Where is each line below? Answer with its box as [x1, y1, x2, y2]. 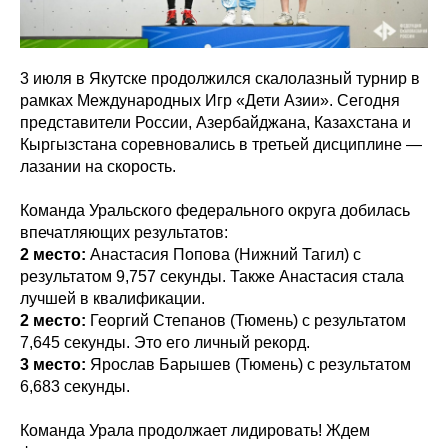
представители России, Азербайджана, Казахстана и [20, 113, 411, 131]
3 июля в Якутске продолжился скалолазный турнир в [20, 69, 420, 87]
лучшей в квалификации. [20, 289, 205, 307]
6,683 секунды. [20, 377, 130, 395]
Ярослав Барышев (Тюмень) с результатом [86, 355, 411, 373]
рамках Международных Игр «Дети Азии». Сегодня [20, 91, 400, 109]
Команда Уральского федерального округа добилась [20, 201, 410, 219]
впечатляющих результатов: [20, 223, 228, 241]
